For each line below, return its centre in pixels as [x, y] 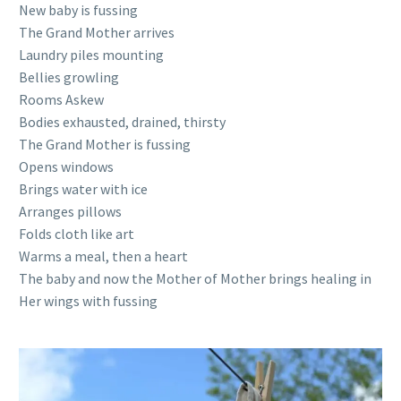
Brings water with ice [83, 189]
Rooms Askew [61, 99]
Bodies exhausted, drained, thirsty [122, 122]
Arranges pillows [70, 211]
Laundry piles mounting [91, 55]
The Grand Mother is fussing [105, 144]
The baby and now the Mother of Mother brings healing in [195, 278]
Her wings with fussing [88, 301]
